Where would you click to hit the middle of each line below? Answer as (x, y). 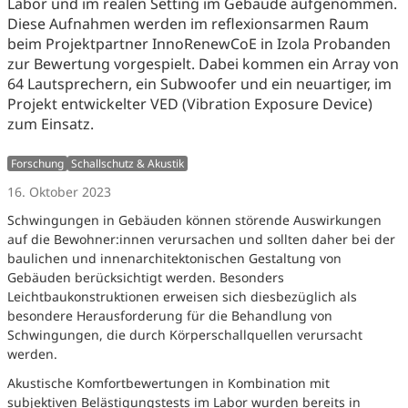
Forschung (37, 164)
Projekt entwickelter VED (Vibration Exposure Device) (190, 104)
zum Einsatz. (51, 124)
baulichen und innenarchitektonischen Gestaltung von (174, 259)
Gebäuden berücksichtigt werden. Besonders (146, 278)
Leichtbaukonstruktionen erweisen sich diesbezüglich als (182, 297)
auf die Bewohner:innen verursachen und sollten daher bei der (201, 240)
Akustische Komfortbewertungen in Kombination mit (168, 382)
